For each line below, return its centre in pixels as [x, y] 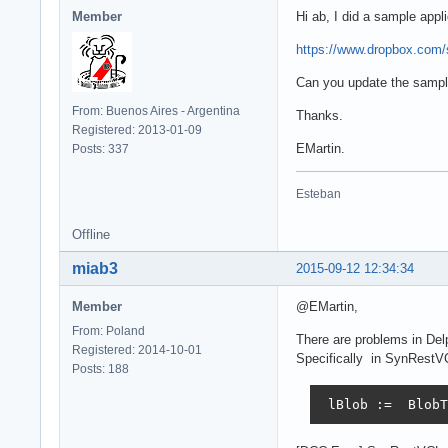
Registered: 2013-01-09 [137, 129]
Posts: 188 [100, 368]
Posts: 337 [100, 148]
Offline [91, 234]
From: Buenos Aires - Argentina [156, 110]
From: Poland [108, 330]
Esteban [318, 193]
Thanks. [319, 115]
